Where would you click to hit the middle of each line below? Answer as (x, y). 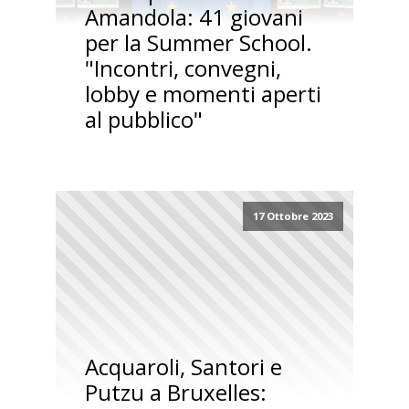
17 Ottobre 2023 (293, 216)
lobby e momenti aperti (203, 94)
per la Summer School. (198, 43)
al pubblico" (143, 120)
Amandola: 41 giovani (194, 17)
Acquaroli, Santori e (183, 366)
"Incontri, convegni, (183, 68)
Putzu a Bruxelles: (175, 392)
